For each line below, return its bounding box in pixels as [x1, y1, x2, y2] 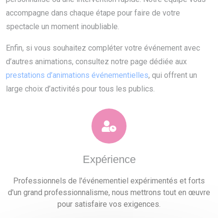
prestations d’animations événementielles [6, 71, 148, 80]
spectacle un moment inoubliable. [6, 22, 119, 32]
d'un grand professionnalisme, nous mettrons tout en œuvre [8, 188, 210, 198]
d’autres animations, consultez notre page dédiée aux [6, 57, 187, 67]
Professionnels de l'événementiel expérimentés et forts [13, 176, 205, 186]
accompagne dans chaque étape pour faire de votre [6, 8, 180, 18]
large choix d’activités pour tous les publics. [6, 84, 155, 94]
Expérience [82, 153, 136, 166]
